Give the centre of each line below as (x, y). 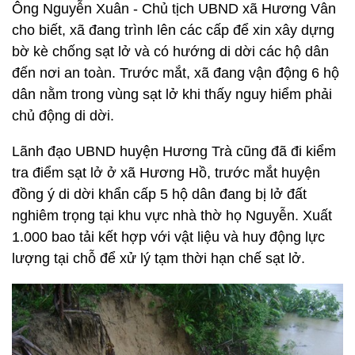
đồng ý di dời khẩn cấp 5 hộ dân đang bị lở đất (159, 195)
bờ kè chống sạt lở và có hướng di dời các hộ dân (170, 52)
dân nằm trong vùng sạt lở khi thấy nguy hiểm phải (172, 95)
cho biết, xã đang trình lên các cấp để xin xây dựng (173, 31)
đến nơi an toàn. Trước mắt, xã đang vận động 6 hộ (176, 73)
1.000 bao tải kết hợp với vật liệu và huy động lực (168, 237)
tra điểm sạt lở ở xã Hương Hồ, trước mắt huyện (166, 173)
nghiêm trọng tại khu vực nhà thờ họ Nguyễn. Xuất (172, 216)
